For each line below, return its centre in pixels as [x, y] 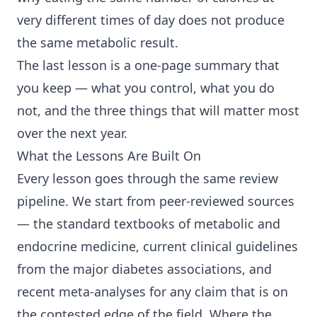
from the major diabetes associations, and [144, 269]
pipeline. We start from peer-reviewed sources [156, 201]
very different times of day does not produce [151, 20]
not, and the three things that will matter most [158, 111]
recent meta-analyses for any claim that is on [152, 292]
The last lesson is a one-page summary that [148, 65]
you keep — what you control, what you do [146, 88]
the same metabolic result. [98, 43]
